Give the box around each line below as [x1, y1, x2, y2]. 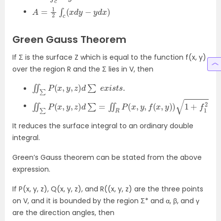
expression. [12, 164, 50, 174]
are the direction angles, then [12, 207, 114, 218]
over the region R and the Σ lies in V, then [12, 64, 153, 74]
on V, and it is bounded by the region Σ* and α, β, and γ [12, 195, 199, 206]
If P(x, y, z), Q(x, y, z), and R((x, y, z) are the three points [12, 184, 203, 194]
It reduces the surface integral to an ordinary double [12, 120, 193, 131]
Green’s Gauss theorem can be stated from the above [12, 152, 202, 162]
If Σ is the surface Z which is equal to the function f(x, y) [12, 52, 206, 63]
